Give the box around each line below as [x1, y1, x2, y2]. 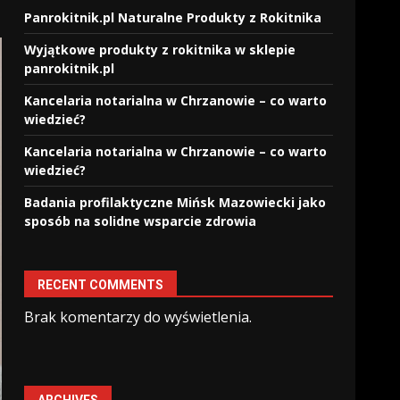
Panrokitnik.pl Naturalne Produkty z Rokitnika [24, 9, 322, 26]
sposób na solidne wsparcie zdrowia [24, 212, 257, 229]
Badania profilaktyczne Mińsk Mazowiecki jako [24, 194, 327, 211]
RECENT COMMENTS [37, 278, 164, 292]
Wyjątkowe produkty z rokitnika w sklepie [24, 41, 296, 58]
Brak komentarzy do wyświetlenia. [24, 307, 253, 327]
